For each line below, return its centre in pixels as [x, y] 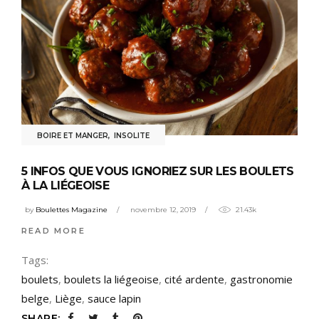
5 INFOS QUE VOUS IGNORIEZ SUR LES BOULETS [158, 172]
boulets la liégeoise [111, 279]
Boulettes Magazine [72, 209]
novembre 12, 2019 [163, 209]
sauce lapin [114, 298]
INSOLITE [132, 136]
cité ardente [194, 279]
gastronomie [261, 279]
